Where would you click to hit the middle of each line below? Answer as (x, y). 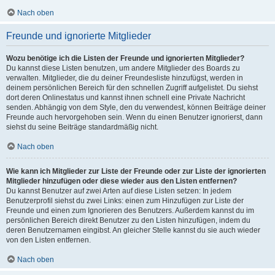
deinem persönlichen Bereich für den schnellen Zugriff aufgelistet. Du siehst (132, 87)
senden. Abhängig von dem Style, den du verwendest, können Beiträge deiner (136, 107)
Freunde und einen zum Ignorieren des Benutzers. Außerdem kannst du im (130, 210)
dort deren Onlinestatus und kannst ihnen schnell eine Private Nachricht (126, 97)
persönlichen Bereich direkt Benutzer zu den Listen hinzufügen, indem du (128, 220)
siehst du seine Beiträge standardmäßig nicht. (82, 127)
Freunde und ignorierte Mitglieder (79, 36)
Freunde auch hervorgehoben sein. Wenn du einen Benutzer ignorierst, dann (134, 117)
